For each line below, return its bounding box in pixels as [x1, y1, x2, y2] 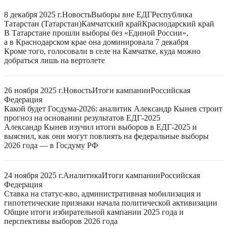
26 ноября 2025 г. [4, 86, 63, 95]
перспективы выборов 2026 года [4, 217, 118, 225]
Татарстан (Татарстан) [4, 19, 81, 28]
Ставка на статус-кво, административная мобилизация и [4, 189, 201, 198]
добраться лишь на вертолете [4, 56, 105, 65]
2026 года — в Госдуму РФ [4, 141, 98, 150]
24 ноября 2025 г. [4, 171, 63, 180]
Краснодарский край [142, 19, 214, 28]
